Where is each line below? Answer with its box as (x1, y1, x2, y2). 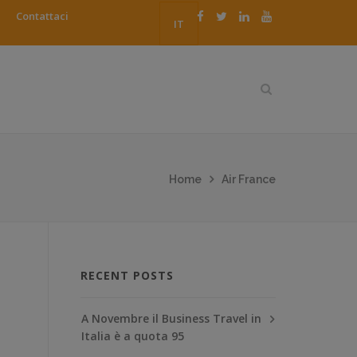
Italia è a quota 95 (81, 328, 184, 343)
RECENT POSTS (80, 267, 174, 283)
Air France (222, 172, 276, 186)
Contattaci (16, 9, 69, 23)
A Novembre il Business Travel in (81, 310, 261, 326)
